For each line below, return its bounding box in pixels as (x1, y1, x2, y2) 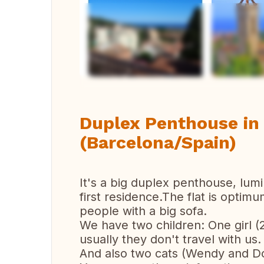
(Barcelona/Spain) (80, 132, 236, 153)
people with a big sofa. (80, 204, 207, 218)
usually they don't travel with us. (80, 232, 261, 246)
